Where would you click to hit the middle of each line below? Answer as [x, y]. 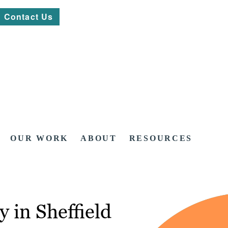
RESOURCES [161, 138]
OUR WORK [39, 138]
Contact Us [29, 17]
